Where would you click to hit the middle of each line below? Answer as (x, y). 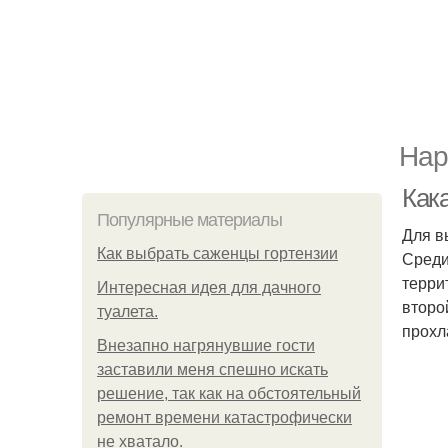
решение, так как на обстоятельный (229, 393)
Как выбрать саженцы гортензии (217, 253)
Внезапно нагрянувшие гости (206, 345)
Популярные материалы (189, 220)
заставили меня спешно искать (212, 369)
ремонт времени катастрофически (224, 417)
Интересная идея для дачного (209, 287)
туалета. (127, 311)
